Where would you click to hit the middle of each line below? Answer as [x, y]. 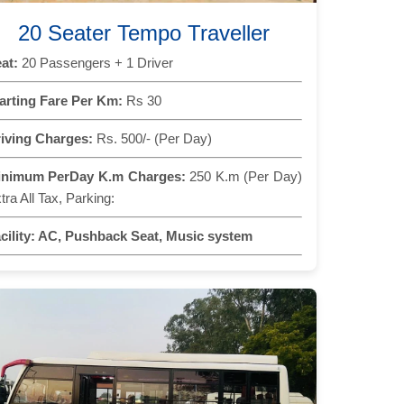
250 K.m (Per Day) [243, 176]
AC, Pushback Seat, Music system [143, 235]
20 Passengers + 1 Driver [95, 62]
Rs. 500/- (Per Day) [152, 138]
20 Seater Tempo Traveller [143, 32]
